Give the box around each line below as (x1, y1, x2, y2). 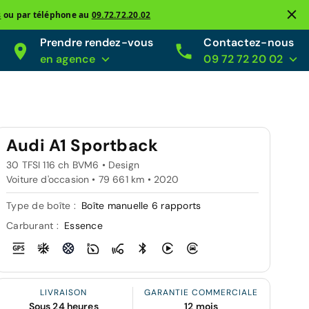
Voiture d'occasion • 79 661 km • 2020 (6, 173, 179, 186)
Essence (64, 219, 103, 232)
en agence (39, 52, 95, 66)
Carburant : (6, 219, 61, 232)
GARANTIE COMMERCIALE (144, 287, 259, 298)
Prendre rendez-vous (39, 35, 154, 50)
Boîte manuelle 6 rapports (81, 199, 201, 212)
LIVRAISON (40, 287, 88, 298)
